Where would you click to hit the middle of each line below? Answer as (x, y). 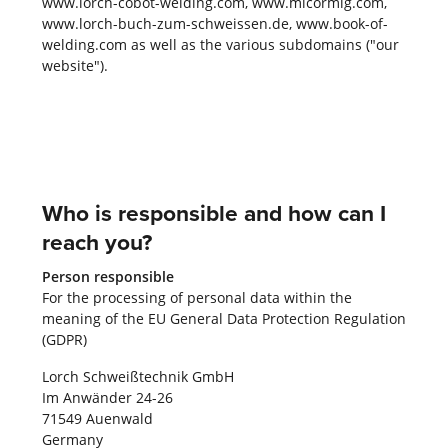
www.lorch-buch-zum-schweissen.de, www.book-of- (214, 23)
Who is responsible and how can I (213, 212)
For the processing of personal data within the (196, 297)
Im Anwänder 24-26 (107, 397)
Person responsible (107, 276)
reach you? (96, 241)
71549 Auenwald (97, 418)
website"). (74, 65)
